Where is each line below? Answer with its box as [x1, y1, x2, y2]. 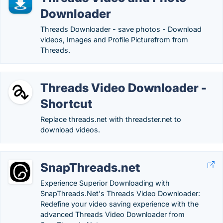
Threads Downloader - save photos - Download [40, 25, 202, 33]
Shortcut [40, 97, 92, 111]
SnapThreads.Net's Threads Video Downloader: [40, 189, 200, 198]
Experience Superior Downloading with [40, 179, 170, 187]
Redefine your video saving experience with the [40, 200, 199, 208]
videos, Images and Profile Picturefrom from [40, 35, 188, 44]
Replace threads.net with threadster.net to [40, 115, 181, 123]
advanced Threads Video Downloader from [40, 210, 185, 219]
